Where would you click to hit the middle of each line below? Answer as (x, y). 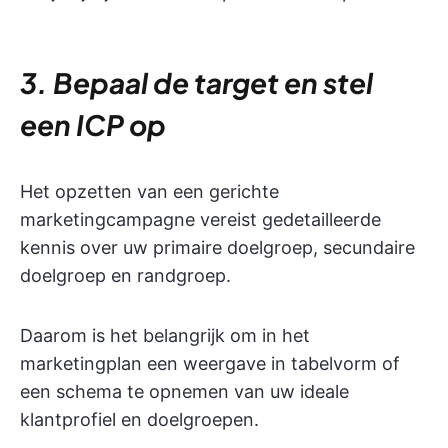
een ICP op (93, 125)
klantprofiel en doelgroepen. (139, 420)
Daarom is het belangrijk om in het (165, 336)
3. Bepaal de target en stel (196, 83)
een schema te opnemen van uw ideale (184, 392)
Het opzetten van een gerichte (149, 192)
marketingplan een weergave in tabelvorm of (210, 364)
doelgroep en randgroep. (125, 276)
